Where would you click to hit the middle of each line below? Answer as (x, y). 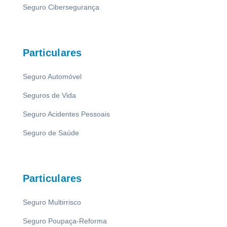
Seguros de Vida (49, 96)
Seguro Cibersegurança (61, 7)
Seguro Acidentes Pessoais (66, 114)
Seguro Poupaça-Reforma (65, 221)
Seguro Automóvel (52, 77)
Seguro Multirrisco (52, 202)
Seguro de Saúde (51, 133)
